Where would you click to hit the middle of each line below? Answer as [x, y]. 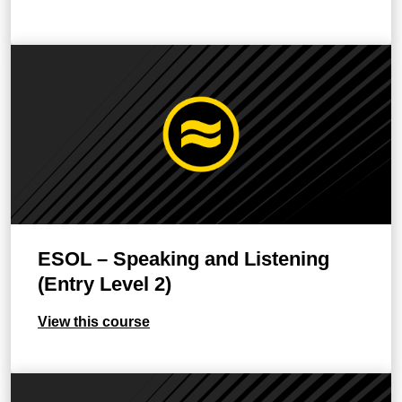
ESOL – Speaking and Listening [184, 259]
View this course [94, 322]
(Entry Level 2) [105, 284]
